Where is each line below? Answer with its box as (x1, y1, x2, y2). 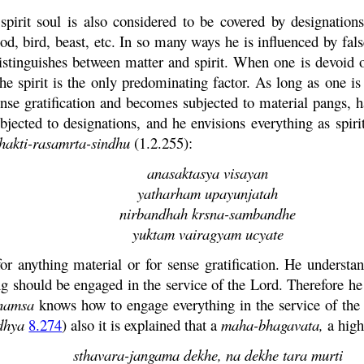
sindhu (91, 132, 131, 153)
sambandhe (229, 203, 297, 223)
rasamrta (32, 132, 87, 153)
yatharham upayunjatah (137, 183, 279, 203)
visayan (223, 162, 269, 183)
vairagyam (178, 223, 241, 244)
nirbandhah (119, 203, 188, 223)
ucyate (245, 223, 284, 244)
